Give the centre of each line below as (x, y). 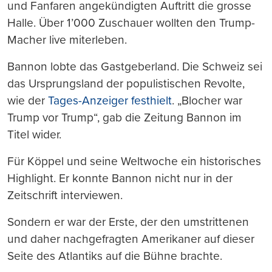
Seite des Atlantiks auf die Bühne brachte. (115, 256)
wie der (28, 101)
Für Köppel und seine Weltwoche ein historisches (134, 161)
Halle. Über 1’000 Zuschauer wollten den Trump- (131, 23)
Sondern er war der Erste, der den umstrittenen (128, 222)
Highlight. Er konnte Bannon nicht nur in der (120, 178)
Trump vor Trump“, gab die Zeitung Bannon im (124, 118)
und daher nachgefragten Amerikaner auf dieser (131, 239)
